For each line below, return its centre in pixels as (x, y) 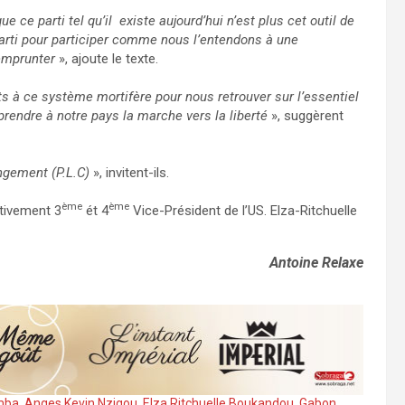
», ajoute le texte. (108, 58)
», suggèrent (306, 115)
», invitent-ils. (129, 172)
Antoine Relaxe (317, 262)
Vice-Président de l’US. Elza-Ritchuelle (243, 210)
